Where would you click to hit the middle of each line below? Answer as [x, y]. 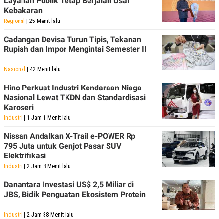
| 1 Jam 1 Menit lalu [47, 118]
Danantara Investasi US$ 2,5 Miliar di [69, 184]
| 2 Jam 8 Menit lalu [47, 166]
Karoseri [19, 107]
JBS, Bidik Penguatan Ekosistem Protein [75, 194]
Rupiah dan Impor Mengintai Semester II [75, 49]
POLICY [19, 6]
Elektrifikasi [25, 155]
